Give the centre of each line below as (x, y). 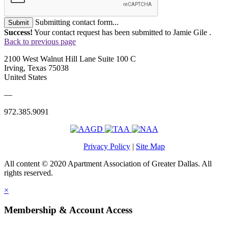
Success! (18, 33)
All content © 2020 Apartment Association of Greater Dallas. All (108, 164)
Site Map (150, 147)
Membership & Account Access (68, 210)
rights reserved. (28, 173)
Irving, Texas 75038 (36, 68)
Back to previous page (40, 42)
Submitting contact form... (77, 22)
